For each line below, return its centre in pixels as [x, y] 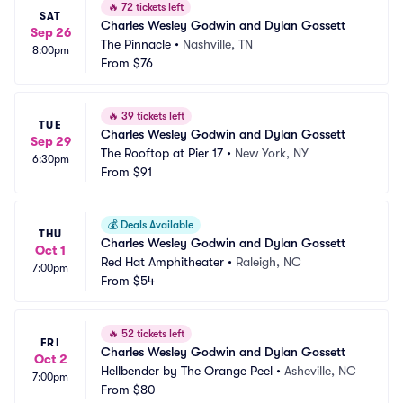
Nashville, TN [218, 44]
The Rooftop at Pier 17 [162, 153]
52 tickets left [152, 334]
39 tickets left [152, 116]
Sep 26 [50, 32]
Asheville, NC [320, 371]
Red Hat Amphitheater [162, 262]
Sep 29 [50, 141]
